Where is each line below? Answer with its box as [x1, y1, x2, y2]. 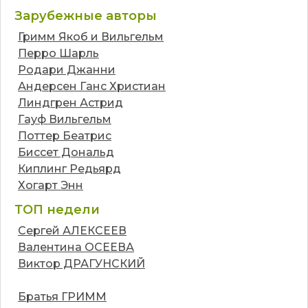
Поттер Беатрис [18, 129, 111, 142]
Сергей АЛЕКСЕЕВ [18, 223, 126, 237]
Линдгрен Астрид [18, 96, 123, 109]
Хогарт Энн [18, 178, 83, 192]
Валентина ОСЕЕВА [18, 240, 134, 254]
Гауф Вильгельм [18, 112, 111, 126]
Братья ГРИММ [18, 289, 107, 303]
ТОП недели [14, 201, 100, 217]
